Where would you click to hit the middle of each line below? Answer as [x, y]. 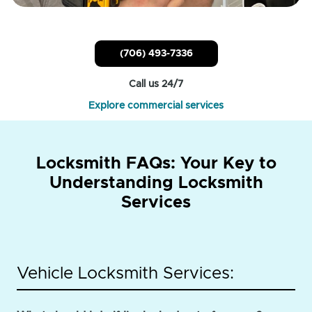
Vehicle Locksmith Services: [125, 274]
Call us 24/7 [156, 85]
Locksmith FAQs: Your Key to [156, 164]
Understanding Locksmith [156, 184]
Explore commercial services [156, 106]
